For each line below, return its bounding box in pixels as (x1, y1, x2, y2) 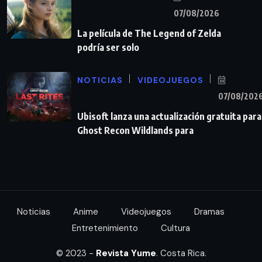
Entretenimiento (72, 222, 138, 234)
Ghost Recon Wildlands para (77, 124, 194, 136)
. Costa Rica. (156, 247, 206, 259)
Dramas (194, 205, 225, 218)
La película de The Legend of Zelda (77, 27, 221, 39)
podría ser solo (77, 41, 139, 53)
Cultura (161, 222, 190, 234)
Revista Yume (95, 247, 156, 259)
